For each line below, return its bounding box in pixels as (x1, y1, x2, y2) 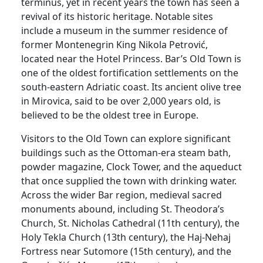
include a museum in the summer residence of (21, 23, 228, 37)
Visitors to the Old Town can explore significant (21, 131, 231, 145)
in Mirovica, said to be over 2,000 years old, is (21, 94, 221, 107)
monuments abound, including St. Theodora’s (21, 202, 224, 215)
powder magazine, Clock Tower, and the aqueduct (21, 160, 242, 173)
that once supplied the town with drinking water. (21, 174, 237, 187)
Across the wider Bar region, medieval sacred (21, 188, 222, 201)
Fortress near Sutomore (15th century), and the (21, 244, 231, 258)
